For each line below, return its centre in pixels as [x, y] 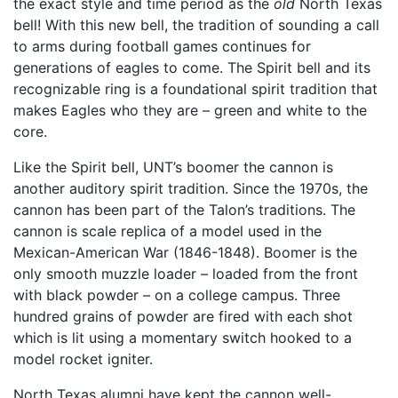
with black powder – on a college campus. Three [177, 295]
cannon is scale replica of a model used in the [167, 231]
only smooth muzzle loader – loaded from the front [186, 274]
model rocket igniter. [83, 359]
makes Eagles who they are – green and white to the [190, 110]
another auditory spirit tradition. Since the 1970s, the [191, 188]
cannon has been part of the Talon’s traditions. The [184, 210]
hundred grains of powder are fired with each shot [183, 316]
